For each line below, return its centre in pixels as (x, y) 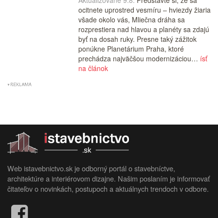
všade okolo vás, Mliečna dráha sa (131, 20)
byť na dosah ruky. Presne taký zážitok (137, 39)
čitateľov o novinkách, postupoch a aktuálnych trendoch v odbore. (108, 188)
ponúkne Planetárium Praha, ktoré (131, 49)
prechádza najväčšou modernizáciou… (139, 59)
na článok (93, 68)
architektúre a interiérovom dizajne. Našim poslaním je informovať (109, 178)
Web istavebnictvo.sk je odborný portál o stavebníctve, (91, 168)
